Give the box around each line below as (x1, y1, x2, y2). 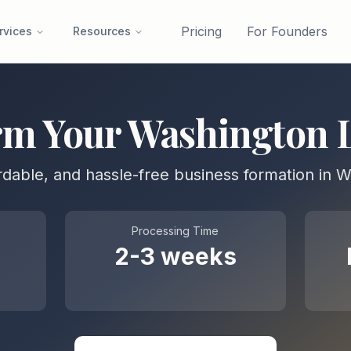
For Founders (246, 24, 327, 39)
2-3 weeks (114, 242, 237, 270)
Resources (72, 24, 131, 38)
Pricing (180, 24, 222, 39)
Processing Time (132, 224, 219, 237)
